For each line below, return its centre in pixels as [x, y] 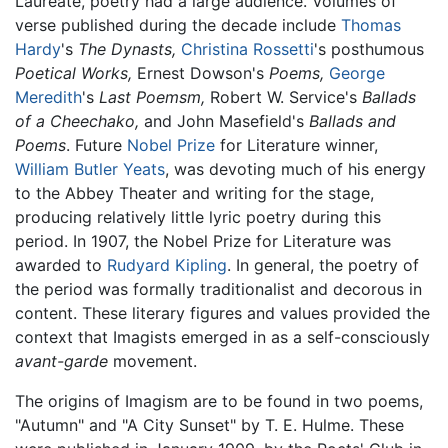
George [357, 72]
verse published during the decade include [178, 24]
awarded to [61, 264]
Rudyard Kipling [167, 264]
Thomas [371, 24]
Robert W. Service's [283, 96]
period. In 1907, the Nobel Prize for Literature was [203, 240]
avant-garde [61, 360]
